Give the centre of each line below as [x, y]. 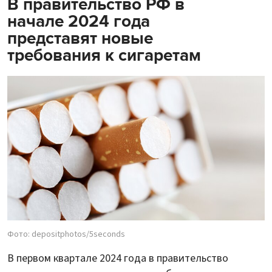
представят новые [80, 38]
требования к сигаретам [104, 55]
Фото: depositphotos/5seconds [66, 235]
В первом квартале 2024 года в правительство [118, 259]
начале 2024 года [79, 21]
